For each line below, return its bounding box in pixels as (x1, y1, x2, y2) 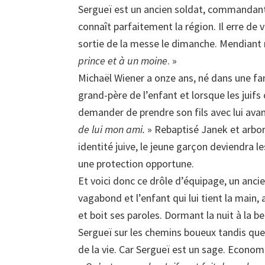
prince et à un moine (78, 54, 167, 67)
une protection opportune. (78, 157, 194, 170)
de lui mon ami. (78, 122, 145, 136)
